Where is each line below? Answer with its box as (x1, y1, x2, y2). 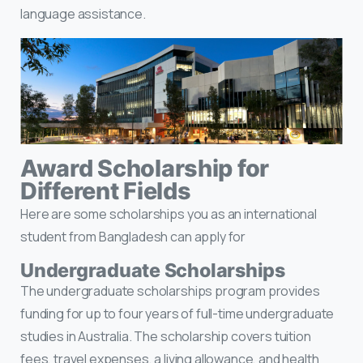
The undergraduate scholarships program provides (20, 281, 320, 300)
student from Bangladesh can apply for (20, 227, 246, 246)
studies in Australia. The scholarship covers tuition (20, 327, 311, 345)
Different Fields (20, 176, 191, 205)
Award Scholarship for (20, 153, 269, 182)
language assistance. (20, 5, 146, 23)
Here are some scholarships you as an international (20, 204, 317, 223)
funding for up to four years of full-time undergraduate (20, 304, 335, 322)
